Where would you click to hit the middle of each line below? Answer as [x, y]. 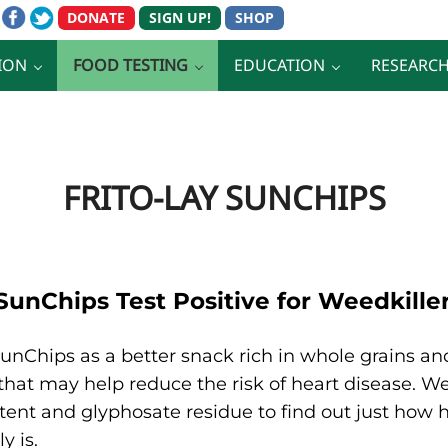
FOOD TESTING [130, 65]
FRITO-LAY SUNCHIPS [224, 197]
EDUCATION [279, 65]
